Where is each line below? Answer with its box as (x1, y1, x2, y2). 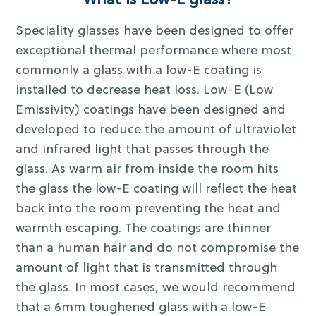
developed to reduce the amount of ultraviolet (16, 123, 297, 138)
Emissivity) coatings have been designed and (16, 103, 286, 119)
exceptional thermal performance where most (16, 44, 292, 59)
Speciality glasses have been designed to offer (16, 24, 294, 39)
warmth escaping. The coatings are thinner (16, 221, 272, 237)
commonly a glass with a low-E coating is (16, 63, 262, 79)
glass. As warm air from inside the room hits (16, 162, 279, 178)
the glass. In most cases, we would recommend (16, 281, 296, 296)
